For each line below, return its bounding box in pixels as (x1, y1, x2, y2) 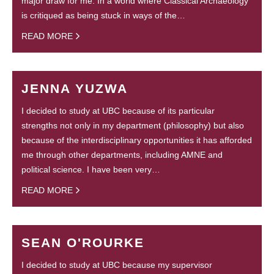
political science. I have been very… (21, 165, 160, 175)
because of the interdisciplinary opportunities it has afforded (21, 135, 252, 146)
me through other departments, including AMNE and (21, 150, 223, 160)
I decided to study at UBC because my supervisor (21, 260, 212, 270)
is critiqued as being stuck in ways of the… (21, 10, 185, 21)
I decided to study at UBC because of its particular (21, 106, 215, 116)
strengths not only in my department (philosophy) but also (21, 120, 244, 131)
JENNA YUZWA (21, 81, 128, 96)
